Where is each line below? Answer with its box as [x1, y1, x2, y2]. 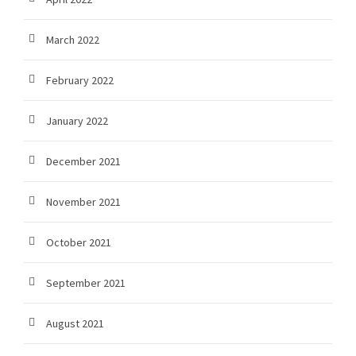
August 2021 [46, 316, 104, 331]
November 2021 [46, 195, 121, 209]
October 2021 [46, 235, 111, 250]
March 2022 [46, 33, 99, 47]
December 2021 [46, 154, 121, 168]
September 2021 [46, 276, 126, 290]
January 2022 [46, 114, 108, 128]
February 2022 [46, 73, 114, 87]
